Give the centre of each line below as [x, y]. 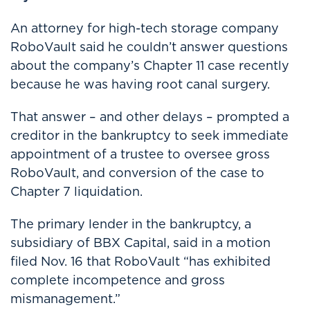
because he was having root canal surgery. [140, 84]
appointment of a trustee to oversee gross [140, 154]
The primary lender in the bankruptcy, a [131, 224]
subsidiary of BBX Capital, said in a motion [140, 243]
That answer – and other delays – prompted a [150, 117]
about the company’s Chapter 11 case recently [150, 65]
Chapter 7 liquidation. [76, 191]
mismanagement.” [65, 299]
